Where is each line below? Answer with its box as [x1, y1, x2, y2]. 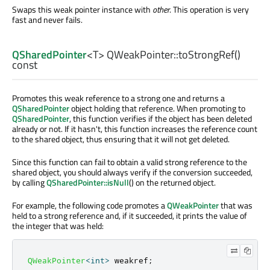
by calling [12, 176, 46, 189]
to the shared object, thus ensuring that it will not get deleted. [12, 133, 230, 146]
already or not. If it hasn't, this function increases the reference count [12, 122, 257, 136]
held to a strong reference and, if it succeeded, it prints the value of [12, 209, 247, 222]
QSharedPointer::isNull [46, 176, 129, 189]
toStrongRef [178, 46, 234, 63]
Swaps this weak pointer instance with [12, 2, 152, 16]
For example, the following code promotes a [12, 199, 167, 212]
